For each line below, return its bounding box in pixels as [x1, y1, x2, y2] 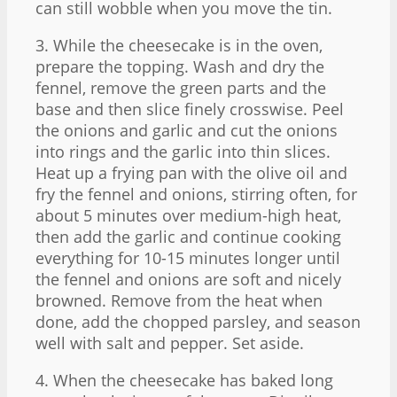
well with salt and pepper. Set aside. [35, 331, 304, 354]
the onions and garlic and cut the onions [35, 119, 338, 141]
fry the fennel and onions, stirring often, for [35, 183, 357, 205]
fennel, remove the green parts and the [35, 76, 326, 98]
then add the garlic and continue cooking [35, 225, 341, 247]
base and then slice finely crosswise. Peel [35, 97, 344, 120]
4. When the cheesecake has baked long [35, 369, 333, 391]
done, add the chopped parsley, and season [35, 310, 361, 332]
